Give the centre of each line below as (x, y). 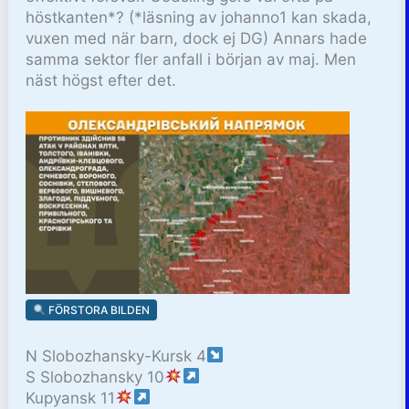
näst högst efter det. (101, 80)
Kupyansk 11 (71, 398)
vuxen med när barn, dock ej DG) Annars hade (197, 38)
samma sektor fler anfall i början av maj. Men (191, 59)
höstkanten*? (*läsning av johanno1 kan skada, (199, 17)
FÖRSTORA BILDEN (97, 309)
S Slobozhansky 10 (95, 377)
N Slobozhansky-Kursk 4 (116, 356)
